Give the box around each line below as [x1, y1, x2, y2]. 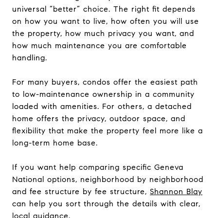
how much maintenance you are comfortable [12, 40, 187, 50]
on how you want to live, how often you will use [12, 16, 199, 26]
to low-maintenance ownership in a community [12, 89, 195, 99]
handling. [12, 53, 47, 62]
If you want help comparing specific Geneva [12, 162, 183, 172]
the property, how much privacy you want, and [12, 28, 194, 38]
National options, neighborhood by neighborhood [12, 174, 203, 184]
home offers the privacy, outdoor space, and [12, 113, 185, 123]
